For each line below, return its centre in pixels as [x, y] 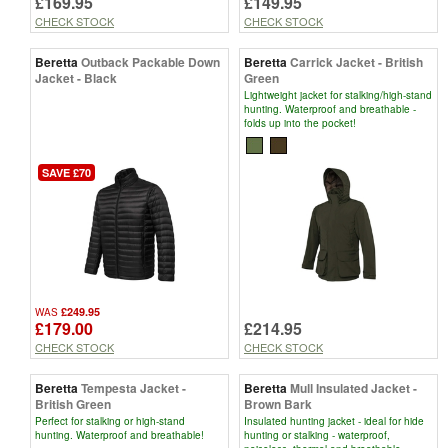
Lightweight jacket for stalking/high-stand [338, 94]
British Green [73, 404]
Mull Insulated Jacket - [353, 388]
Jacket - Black [76, 77]
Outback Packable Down [150, 61]
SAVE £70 [66, 173]
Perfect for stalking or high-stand [110, 421]
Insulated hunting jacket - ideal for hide [334, 421]
